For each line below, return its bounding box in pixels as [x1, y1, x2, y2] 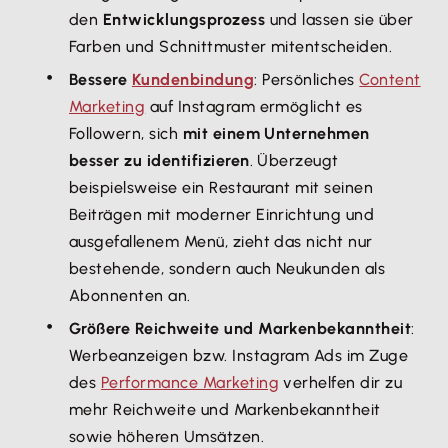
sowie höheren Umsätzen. [69, 427, 265, 446]
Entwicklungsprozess [102, 10, 266, 29]
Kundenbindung [131, 70, 255, 89]
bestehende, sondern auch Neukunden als [69, 259, 386, 278]
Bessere [69, 70, 132, 89]
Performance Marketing [100, 373, 280, 392]
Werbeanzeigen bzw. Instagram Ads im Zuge [69, 346, 409, 365]
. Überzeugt [249, 151, 339, 170]
